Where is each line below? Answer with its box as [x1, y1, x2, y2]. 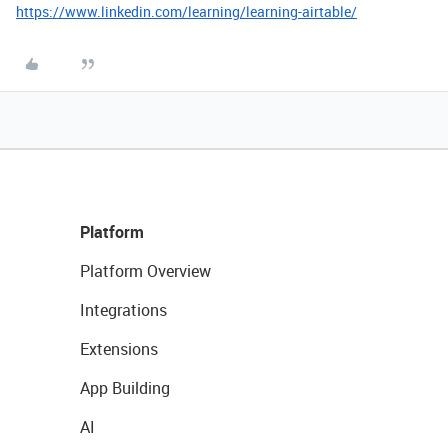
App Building [80, 377, 170, 399]
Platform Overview [80, 260, 211, 282]
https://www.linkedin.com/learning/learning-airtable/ [16, 2, 357, 21]
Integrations [80, 299, 167, 321]
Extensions [80, 338, 158, 360]
